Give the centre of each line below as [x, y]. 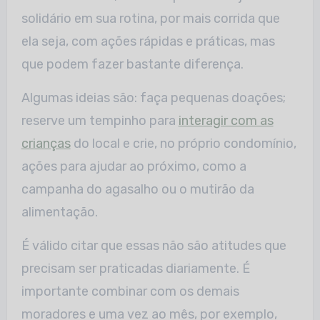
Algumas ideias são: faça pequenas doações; [153, 98]
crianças [46, 144]
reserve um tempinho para [100, 121]
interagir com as [226, 121]
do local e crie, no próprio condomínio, [183, 144]
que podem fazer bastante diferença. [132, 65]
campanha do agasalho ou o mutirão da [137, 190]
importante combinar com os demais [130, 292]
